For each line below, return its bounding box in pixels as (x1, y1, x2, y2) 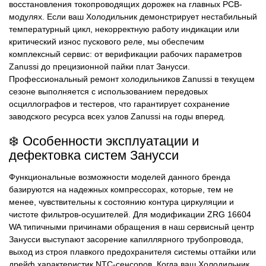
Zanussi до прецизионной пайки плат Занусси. (9, 62, 190, 72)
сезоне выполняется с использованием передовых (9, 87, 208, 97)
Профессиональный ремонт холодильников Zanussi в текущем (9, 74, 255, 84)
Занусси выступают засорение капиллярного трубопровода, (9, 235, 243, 245)
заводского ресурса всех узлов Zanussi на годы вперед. (9, 112, 226, 122)
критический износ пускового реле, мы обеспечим (9, 37, 204, 47)
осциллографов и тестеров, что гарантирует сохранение (9, 99, 230, 109)
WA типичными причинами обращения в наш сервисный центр (9, 222, 254, 232)
